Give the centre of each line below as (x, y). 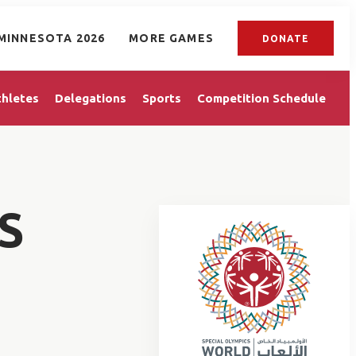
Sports (162, 98)
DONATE (286, 38)
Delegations (91, 98)
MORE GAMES (171, 38)
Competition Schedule (261, 98)
